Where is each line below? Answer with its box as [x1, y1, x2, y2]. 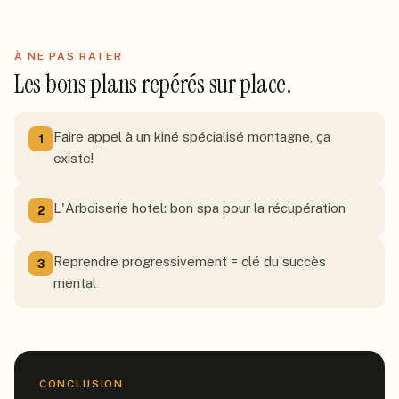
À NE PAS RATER [14, 50, 123, 62]
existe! [53, 151, 94, 166]
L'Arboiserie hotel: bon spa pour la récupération [53, 200, 346, 216]
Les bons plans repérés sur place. [14, 68, 291, 101]
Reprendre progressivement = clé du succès [53, 254, 326, 269]
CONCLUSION [39, 378, 124, 390]
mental [53, 275, 96, 290]
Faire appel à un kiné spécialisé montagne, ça [53, 129, 330, 144]
